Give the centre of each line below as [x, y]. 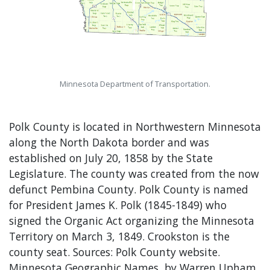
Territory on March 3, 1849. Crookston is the [119, 236]
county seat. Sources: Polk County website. [115, 252]
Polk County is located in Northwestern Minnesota [135, 126]
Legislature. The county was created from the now [134, 173]
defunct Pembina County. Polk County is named [129, 189]
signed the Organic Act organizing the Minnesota [132, 220]
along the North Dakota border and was [109, 142]
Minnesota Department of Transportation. [135, 83]
